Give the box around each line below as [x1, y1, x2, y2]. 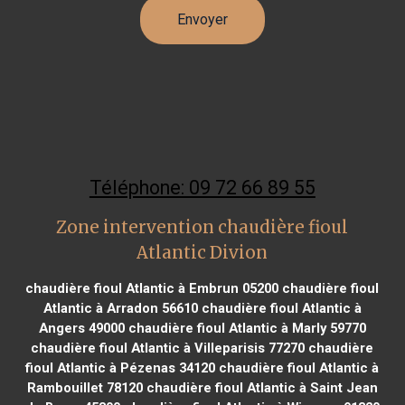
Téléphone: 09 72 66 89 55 [89, 175, 316, 199]
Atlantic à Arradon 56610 [42, 299, 198, 316]
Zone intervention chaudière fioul [56, 216, 349, 238]
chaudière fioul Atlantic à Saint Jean [142, 379, 378, 396]
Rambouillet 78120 [26, 379, 143, 396]
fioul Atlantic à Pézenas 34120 [25, 359, 216, 376]
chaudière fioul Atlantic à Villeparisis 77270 [31, 339, 306, 356]
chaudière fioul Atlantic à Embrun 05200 [25, 279, 279, 297]
